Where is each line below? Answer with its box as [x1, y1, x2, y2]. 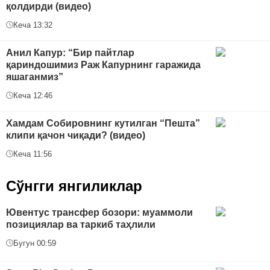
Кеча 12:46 [13, 90, 52, 100]
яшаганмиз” [6, 71, 63, 82]
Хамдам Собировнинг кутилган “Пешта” [6, 118, 200, 128]
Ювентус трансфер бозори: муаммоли [6, 207, 193, 218]
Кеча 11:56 [13, 149, 52, 159]
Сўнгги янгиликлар [6, 177, 142, 194]
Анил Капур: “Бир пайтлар [6, 47, 134, 58]
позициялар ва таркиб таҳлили [6, 219, 155, 230]
